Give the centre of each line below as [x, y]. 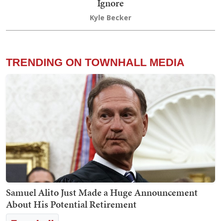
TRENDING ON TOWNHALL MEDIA [95, 63]
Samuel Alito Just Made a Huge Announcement [102, 193]
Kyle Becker [110, 18]
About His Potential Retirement [71, 204]
